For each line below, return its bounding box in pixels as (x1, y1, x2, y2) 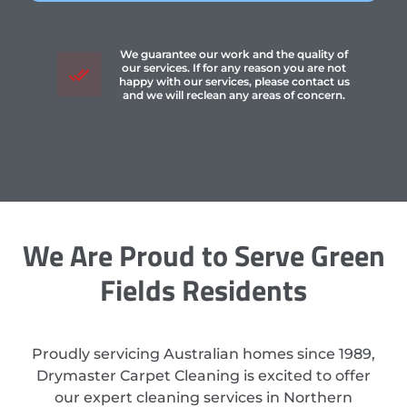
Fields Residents (100, 268, 307, 313)
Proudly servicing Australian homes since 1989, (32, 345, 375, 363)
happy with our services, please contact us (118, 74, 350, 89)
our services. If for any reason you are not (122, 61, 347, 75)
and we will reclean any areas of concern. (123, 88, 346, 103)
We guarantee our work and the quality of (120, 47, 349, 62)
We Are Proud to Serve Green (22, 233, 385, 278)
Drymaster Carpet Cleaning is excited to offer (36, 367, 371, 385)
